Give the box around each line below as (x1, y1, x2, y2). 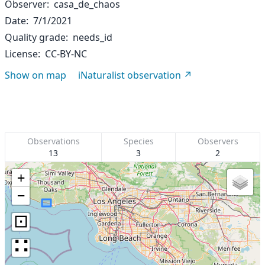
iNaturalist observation (78, 69, 181, 82)
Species (123, 135, 154, 147)
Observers (197, 135, 238, 147)
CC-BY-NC (45, 47, 87, 60)
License (5, 47, 38, 60)
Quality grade (5, 31, 66, 44)
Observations (27, 135, 80, 147)
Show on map (5, 69, 66, 82)
